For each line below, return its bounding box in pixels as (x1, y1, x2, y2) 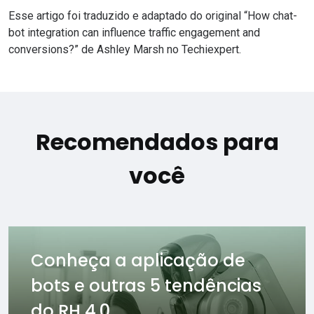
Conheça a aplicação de (31, 249, 245, 273)
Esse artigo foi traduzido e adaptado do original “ (8, 9, 247, 23)
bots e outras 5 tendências (31, 274, 261, 298)
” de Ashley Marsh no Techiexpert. (74, 43, 241, 57)
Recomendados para (35, 126, 279, 158)
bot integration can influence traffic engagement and (8, 26, 260, 40)
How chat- (247, 9, 297, 23)
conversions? (8, 43, 74, 57)
